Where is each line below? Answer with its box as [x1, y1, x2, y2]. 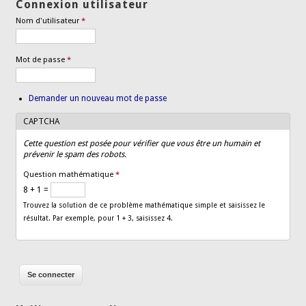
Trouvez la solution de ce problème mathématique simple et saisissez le [23, 201, 266, 210]
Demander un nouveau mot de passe [28, 94, 167, 104]
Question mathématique [23, 170, 116, 180]
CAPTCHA [23, 117, 60, 127]
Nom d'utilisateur [16, 16, 82, 26]
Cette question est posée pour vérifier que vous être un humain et [23, 139, 261, 149]
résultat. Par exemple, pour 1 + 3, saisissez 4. [23, 214, 173, 223]
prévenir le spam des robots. [23, 150, 127, 160]
